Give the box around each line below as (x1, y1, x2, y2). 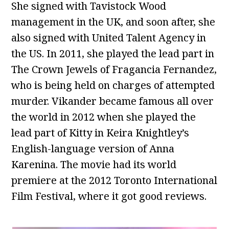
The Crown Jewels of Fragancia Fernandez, (11, 62, 217, 77)
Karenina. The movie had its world (11, 157, 177, 172)
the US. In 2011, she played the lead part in (11, 47, 215, 61)
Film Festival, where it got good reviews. (11, 189, 207, 203)
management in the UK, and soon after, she (11, 15, 216, 29)
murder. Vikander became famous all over (11, 94, 214, 108)
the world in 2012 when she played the (11, 110, 196, 124)
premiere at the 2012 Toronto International (11, 173, 218, 188)
